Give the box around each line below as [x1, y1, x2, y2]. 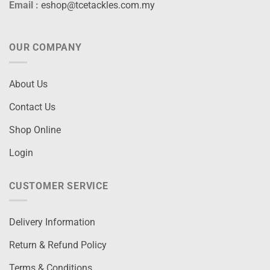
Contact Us [9, 101, 55, 113]
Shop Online [9, 124, 61, 136]
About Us [9, 78, 48, 90]
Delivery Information [9, 216, 95, 228]
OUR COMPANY [9, 42, 82, 54]
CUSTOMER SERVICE [9, 180, 108, 192]
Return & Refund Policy [9, 239, 107, 251]
